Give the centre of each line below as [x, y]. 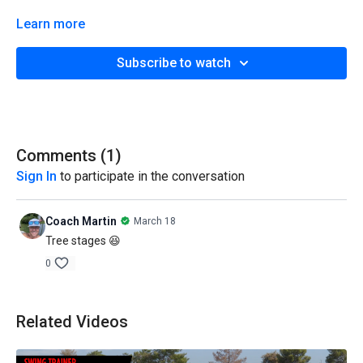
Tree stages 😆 [83, 240]
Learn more [51, 23]
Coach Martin [81, 221]
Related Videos [72, 321]
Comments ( [61, 155]
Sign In [36, 176]
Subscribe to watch [173, 62]
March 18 [155, 221]
